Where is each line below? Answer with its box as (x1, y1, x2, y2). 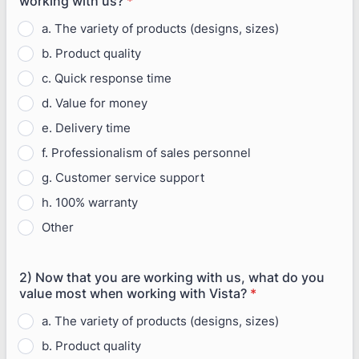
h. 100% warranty (42, 195, 138, 210)
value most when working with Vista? (19, 285, 247, 301)
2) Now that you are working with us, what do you (19, 269, 325, 285)
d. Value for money (42, 95, 147, 111)
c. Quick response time (42, 71, 171, 86)
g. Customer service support (42, 170, 204, 185)
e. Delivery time (42, 120, 131, 135)
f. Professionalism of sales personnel (42, 145, 251, 160)
